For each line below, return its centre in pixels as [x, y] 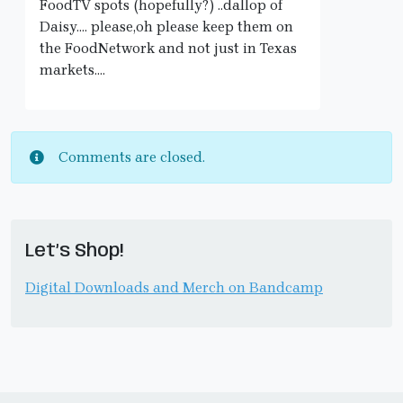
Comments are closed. [132, 157]
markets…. [72, 70]
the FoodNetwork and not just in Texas [168, 49]
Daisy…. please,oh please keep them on [166, 27]
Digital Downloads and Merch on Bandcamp [174, 288]
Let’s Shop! [74, 252]
